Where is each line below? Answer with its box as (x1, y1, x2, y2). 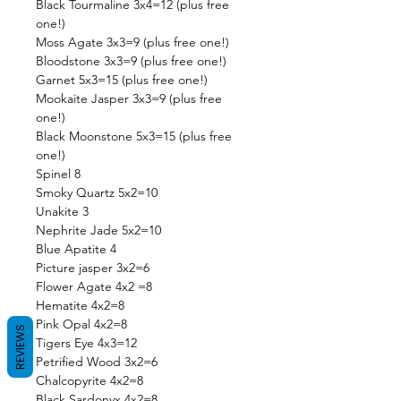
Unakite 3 (36, 203, 89, 220)
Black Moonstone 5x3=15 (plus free (36, 128, 232, 145)
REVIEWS (13, 323, 28, 370)
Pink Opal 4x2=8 (36, 316, 127, 333)
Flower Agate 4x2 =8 (36, 278, 152, 295)
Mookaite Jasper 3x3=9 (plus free (36, 90, 222, 107)
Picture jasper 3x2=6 (36, 260, 149, 277)
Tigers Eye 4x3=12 (36, 335, 137, 352)
